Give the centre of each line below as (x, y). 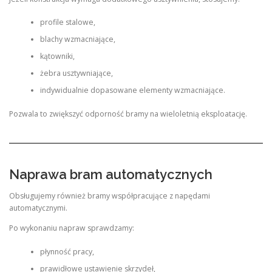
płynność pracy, (67, 251)
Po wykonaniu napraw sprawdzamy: (72, 228)
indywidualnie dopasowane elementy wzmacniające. (132, 90)
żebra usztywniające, (76, 73)
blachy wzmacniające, (77, 39)
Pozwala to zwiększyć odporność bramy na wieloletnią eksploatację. (128, 114)
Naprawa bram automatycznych (111, 174)
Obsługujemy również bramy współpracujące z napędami (110, 196)
